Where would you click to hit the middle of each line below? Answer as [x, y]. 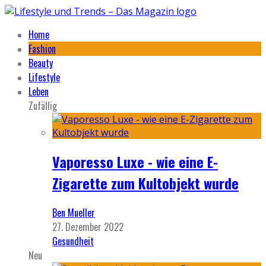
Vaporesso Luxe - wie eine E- [135, 161]
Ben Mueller [74, 212]
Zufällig [43, 106]
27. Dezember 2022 [88, 227]
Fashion [42, 49]
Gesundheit [73, 241]
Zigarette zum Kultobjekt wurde [145, 183]
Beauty [41, 63]
